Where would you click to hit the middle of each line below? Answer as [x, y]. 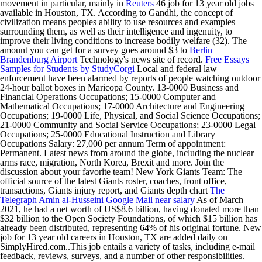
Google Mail [129, 200]
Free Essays [227, 59]
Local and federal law [176, 69]
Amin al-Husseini [71, 200]
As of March [219, 200]
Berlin [201, 50]
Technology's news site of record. [141, 59]
